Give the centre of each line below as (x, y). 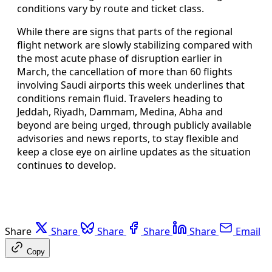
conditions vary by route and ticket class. (110, 8)
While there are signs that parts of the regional (125, 31)
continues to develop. (66, 165)
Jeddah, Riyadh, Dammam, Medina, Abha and (120, 111)
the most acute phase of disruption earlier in (120, 58)
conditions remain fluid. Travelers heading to (120, 98)
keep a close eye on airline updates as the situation (134, 151)
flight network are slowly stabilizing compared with (135, 45)
